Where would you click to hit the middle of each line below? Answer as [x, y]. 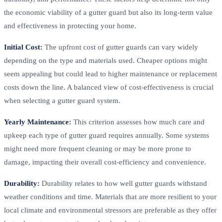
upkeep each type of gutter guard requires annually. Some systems [107, 135]
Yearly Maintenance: [38, 122]
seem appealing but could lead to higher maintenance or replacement [111, 74]
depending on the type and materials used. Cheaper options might [106, 60]
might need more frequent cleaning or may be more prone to [98, 148]
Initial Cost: [23, 47]
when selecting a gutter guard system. [62, 100]
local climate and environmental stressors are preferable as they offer [110, 210]
